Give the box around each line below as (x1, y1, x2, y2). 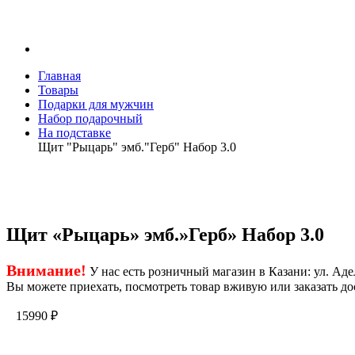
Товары (38, 83, 78, 97)
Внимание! (6, 261, 86, 279)
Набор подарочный (38, 112, 143, 125)
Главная (38, 69, 81, 82)
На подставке (38, 126, 111, 139)
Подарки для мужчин (38, 97, 154, 111)
